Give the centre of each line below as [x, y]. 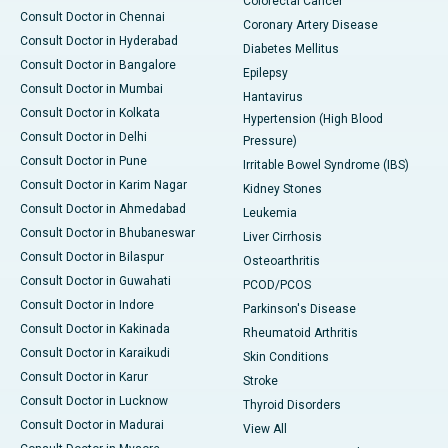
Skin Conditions [286, 356]
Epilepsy [265, 72]
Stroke [260, 380]
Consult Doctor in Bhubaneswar [107, 232]
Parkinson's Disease [299, 308]
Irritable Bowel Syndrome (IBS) [326, 164]
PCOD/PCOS [277, 284]
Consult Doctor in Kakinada [95, 328]
